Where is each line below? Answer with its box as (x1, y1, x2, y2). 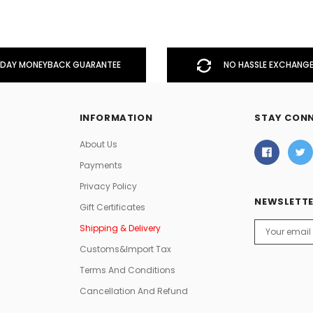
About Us (79, 138, 117, 150)
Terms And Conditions (79, 263, 175, 276)
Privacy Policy (79, 180, 137, 192)
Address (254, 232, 290, 244)
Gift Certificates (79, 201, 145, 213)
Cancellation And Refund (79, 284, 188, 297)
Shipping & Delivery (79, 221, 161, 234)
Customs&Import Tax (79, 242, 171, 255)
